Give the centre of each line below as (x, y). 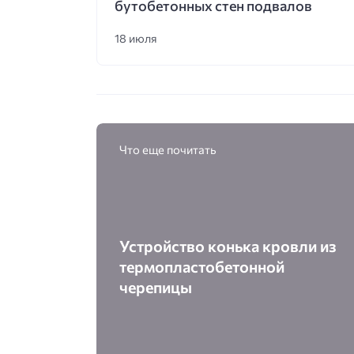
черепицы (155, 287)
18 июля (136, 38)
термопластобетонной (201, 267)
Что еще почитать (168, 149)
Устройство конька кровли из (228, 246)
